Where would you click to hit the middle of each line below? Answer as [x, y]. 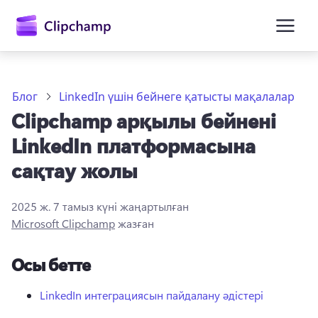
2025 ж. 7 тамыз [53, 206]
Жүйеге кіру [93, 213]
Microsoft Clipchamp [63, 223]
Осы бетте [51, 264]
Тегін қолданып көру [116, 243]
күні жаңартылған [141, 206]
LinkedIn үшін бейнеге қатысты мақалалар [177, 97]
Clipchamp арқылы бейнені [144, 120]
